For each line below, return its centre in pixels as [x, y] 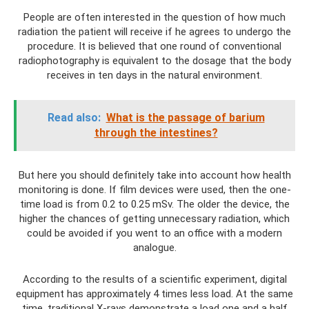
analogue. [154, 247]
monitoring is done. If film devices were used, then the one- [154, 189]
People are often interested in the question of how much [154, 17]
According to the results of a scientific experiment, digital [154, 279]
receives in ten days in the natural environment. [154, 75]
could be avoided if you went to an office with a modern [154, 233]
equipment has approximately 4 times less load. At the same [154, 293]
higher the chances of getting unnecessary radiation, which [154, 218]
